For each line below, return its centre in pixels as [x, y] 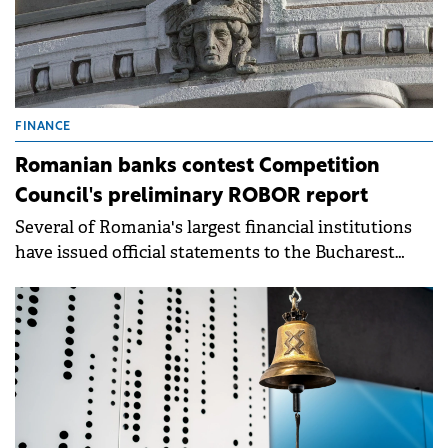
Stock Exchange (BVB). [104, 277]
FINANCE [43, 126]
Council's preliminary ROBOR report [191, 196]
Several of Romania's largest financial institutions [213, 227]
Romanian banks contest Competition [197, 166]
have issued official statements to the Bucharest [205, 252]
